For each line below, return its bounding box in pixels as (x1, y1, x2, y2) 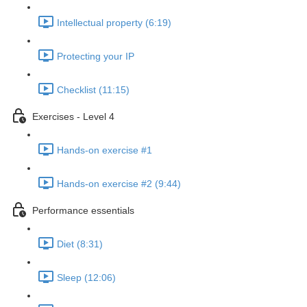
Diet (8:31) (57, 238, 103, 250)
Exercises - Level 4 (32, 111, 114, 123)
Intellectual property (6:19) (57, 17, 171, 29)
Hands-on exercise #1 (57, 145, 152, 156)
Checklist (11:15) (57, 84, 130, 96)
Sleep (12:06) (57, 272, 116, 284)
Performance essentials (32, 205, 134, 217)
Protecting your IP (57, 51, 134, 62)
